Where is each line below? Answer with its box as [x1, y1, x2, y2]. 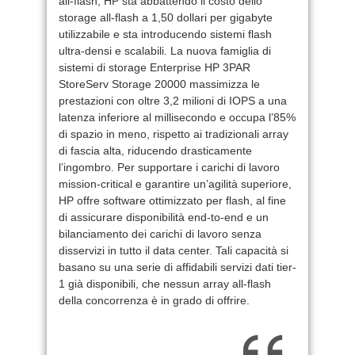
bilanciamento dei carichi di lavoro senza [59, 227, 261, 240]
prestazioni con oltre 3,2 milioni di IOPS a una [59, 94, 287, 107]
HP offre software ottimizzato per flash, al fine [59, 193, 286, 207]
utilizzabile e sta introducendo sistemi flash [59, 27, 272, 40]
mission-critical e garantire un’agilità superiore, [59, 177, 292, 190]
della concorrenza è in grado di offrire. [59, 293, 250, 307]
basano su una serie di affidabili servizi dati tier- [59, 260, 296, 273]
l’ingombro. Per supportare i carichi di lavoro [59, 160, 280, 174]
